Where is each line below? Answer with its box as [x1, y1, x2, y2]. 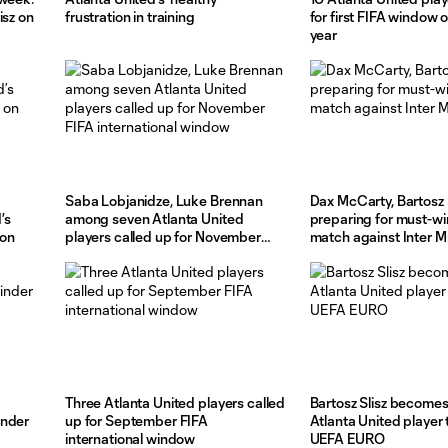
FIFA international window [65, 246, 227, 264]
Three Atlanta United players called [65, 394, 286, 412]
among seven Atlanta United [65, 210, 244, 228]
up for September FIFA [65, 412, 209, 430]
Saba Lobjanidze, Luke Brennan [65, 192, 263, 210]
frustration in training [65, 8, 195, 26]
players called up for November [65, 228, 261, 246]
